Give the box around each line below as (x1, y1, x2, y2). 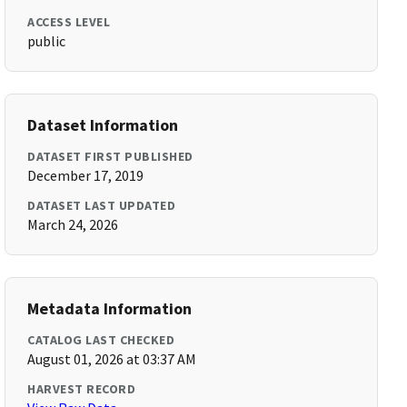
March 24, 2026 (27, 215, 119, 233)
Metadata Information (27, 298, 193, 319)
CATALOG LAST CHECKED (27, 332, 175, 348)
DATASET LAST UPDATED (27, 197, 176, 213)
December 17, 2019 (27, 166, 144, 184)
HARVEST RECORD (27, 381, 136, 397)
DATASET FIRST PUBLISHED (27, 148, 194, 164)
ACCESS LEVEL (27, 14, 111, 30)
